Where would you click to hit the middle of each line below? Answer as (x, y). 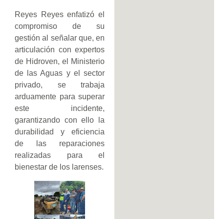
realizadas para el (60, 155)
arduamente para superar (60, 96)
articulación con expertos (60, 49)
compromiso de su (60, 26)
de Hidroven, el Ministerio (60, 61)
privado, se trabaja (60, 85)
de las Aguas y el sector (60, 73)
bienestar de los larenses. (59, 167)
